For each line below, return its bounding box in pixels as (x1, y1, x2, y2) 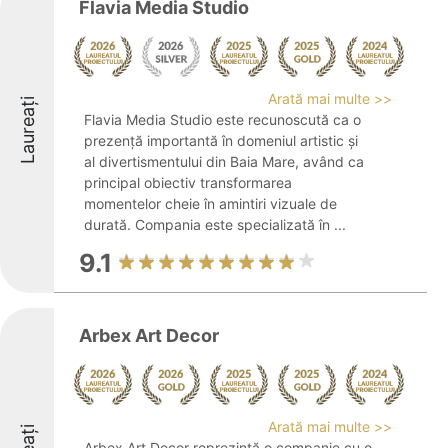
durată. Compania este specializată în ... (84, 216, 346, 233)
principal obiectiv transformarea (84, 174, 292, 191)
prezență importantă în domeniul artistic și (84, 132, 358, 149)
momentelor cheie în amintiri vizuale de (84, 195, 337, 212)
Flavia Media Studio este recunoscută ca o (84, 111, 361, 128)
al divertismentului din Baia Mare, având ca (84, 153, 364, 170)
